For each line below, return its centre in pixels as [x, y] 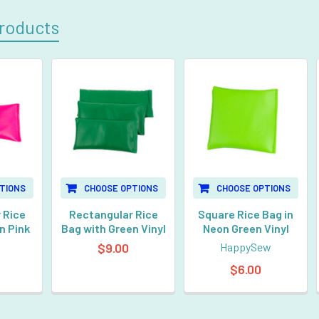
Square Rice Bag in [246, 214]
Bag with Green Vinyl [113, 228]
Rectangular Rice [113, 214]
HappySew [246, 246]
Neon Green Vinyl [246, 228]
